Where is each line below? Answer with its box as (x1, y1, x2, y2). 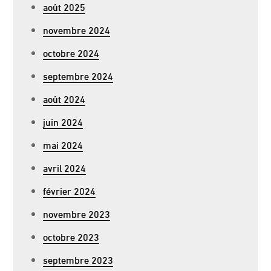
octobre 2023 (43, 229, 100, 243)
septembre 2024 (43, 68, 114, 82)
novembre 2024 (43, 22, 111, 36)
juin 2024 (43, 114, 83, 128)
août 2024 (43, 91, 86, 105)
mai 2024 (43, 137, 83, 151)
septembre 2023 (43, 252, 114, 266)
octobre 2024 (43, 45, 100, 59)
